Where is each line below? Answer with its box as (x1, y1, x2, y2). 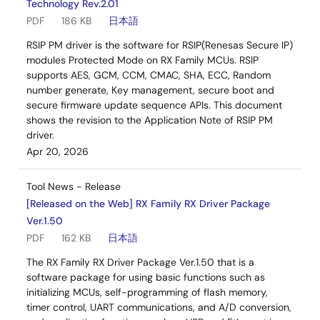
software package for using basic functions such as (26, 271, 265, 284)
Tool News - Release (26, 180, 121, 193)
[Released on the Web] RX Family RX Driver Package (26, 197, 270, 210)
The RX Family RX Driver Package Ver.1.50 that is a (26, 256, 254, 269)
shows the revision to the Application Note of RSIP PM (26, 114, 273, 126)
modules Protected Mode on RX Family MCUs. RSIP (26, 54, 259, 66)
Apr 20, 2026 (26, 145, 89, 158)
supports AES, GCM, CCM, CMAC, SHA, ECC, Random (26, 69, 271, 81)
